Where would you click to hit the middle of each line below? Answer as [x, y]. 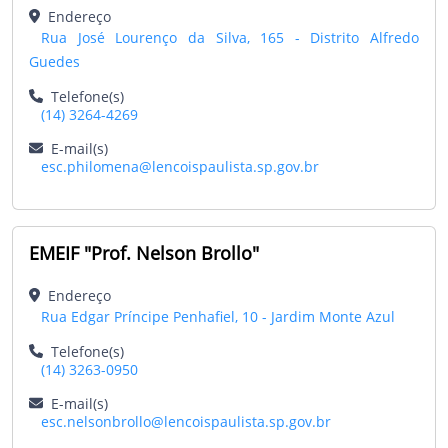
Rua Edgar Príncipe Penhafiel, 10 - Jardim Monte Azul [218, 316]
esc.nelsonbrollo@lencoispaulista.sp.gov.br [186, 421]
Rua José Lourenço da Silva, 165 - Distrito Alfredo [230, 37]
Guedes [54, 61]
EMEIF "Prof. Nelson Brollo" [144, 252]
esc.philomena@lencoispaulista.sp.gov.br [180, 166]
